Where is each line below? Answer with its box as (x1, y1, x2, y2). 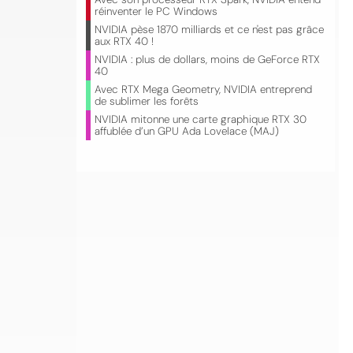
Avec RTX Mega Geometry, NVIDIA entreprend (95, 83, 312, 96)
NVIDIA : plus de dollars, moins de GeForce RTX (95, 53, 320, 66)
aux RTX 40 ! (95, 35, 154, 48)
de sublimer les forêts (95, 95, 199, 108)
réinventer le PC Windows (95, 5, 217, 18)
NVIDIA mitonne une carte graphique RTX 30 (95, 113, 307, 126)
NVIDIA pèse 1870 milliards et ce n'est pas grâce (95, 23, 324, 36)
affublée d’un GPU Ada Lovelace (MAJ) (95, 124, 279, 138)
